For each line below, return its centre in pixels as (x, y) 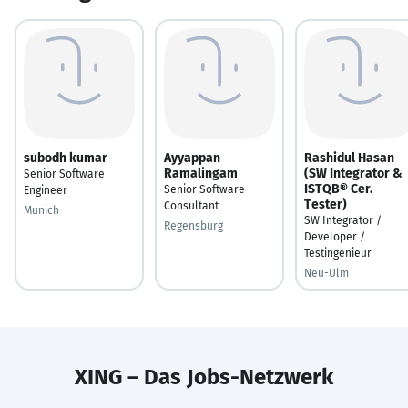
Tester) (326, 204)
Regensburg (194, 225)
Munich (41, 210)
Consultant (191, 205)
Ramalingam (201, 173)
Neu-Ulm (326, 273)
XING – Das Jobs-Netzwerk (204, 377)
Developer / (335, 236)
